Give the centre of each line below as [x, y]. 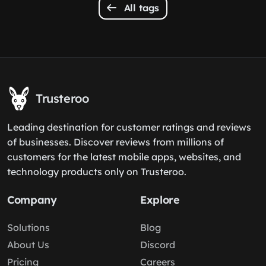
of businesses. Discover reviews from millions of [115, 142]
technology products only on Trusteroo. [97, 172]
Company [32, 200]
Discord [158, 245]
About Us [28, 245]
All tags [140, 8]
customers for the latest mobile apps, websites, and [124, 157]
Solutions [28, 227]
